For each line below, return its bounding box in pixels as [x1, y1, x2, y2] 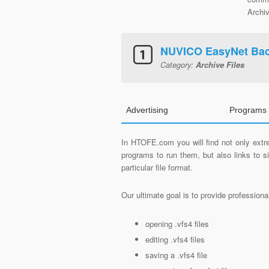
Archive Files [196, 59, 244, 70]
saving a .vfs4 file [145, 249, 207, 261]
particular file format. [121, 162, 193, 173]
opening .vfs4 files [145, 218, 209, 229]
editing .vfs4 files [145, 234, 205, 245]
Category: [160, 59, 196, 70]
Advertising [126, 105, 168, 115]
